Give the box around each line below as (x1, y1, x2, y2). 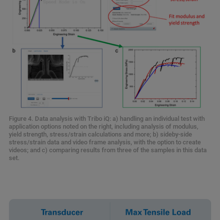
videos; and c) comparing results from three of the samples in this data (9, 146, 207, 154)
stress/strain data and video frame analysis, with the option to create (9, 138, 201, 146)
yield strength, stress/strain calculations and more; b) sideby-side (9, 130, 192, 138)
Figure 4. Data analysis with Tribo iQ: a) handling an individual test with (9, 114, 205, 122)
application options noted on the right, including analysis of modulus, (9, 122, 198, 130)
